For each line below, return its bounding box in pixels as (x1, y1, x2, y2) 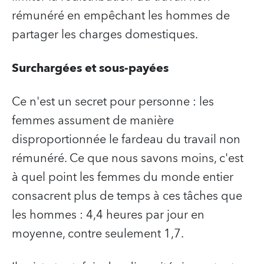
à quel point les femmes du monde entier (12, 167, 233, 187)
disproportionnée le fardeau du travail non (12, 129, 240, 150)
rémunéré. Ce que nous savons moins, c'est (12, 148, 243, 169)
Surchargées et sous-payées (12, 58, 169, 78)
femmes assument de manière (12, 110, 174, 131)
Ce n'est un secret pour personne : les (12, 91, 214, 112)
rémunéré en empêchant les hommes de (12, 5, 230, 26)
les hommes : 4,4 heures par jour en (12, 204, 204, 225)
